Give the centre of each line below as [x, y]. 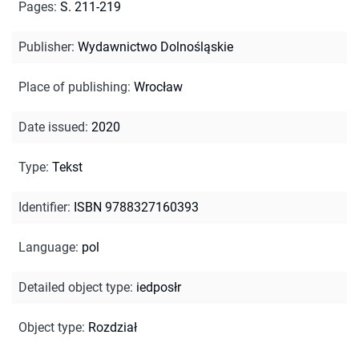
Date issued [52, 127]
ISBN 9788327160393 [136, 207]
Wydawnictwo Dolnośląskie [155, 46]
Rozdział [113, 327]
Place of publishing [73, 87]
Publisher [45, 46]
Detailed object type [74, 287]
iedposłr [159, 287]
